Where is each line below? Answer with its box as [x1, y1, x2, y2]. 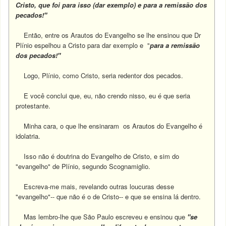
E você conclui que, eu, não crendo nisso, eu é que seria [16, 91, 191, 100]
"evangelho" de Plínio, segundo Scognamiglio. [16, 161, 151, 171]
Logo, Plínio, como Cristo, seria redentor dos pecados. [16, 71, 190, 80]
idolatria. [16, 131, 41, 141]
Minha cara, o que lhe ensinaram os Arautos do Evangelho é [16, 121, 203, 131]
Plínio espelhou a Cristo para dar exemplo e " [16, 40, 150, 50]
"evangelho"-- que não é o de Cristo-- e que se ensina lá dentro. [16, 192, 201, 201]
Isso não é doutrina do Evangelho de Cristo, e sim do [16, 151, 180, 161]
